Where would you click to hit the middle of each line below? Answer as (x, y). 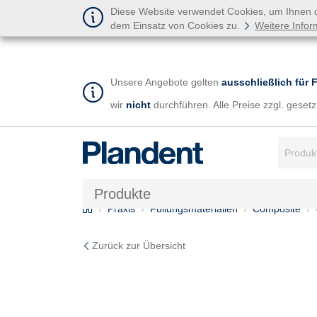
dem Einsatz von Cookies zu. (177, 25)
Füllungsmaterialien (194, 208)
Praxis (121, 208)
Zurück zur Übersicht (139, 245)
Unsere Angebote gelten (166, 82)
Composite (277, 208)
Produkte (122, 194)
